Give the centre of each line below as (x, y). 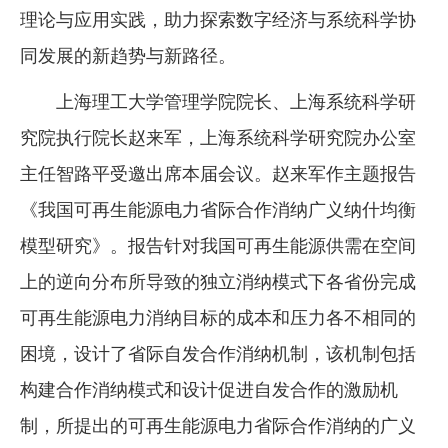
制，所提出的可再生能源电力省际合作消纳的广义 (218, 426)
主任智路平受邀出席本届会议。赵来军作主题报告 (218, 174)
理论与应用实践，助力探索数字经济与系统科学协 (218, 20)
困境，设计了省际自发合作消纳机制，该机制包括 (218, 354)
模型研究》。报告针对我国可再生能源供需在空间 (218, 246)
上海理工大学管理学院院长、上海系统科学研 (236, 102)
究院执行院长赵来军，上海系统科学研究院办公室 (218, 138)
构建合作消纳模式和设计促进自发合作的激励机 (209, 390)
